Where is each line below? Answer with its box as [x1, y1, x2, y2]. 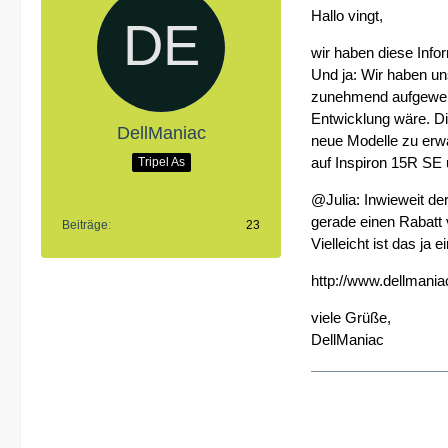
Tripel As [137, 154, 185, 169]
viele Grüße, [311, 309, 391, 326]
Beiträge [62, 218, 108, 232]
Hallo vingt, [311, 7, 383, 24]
